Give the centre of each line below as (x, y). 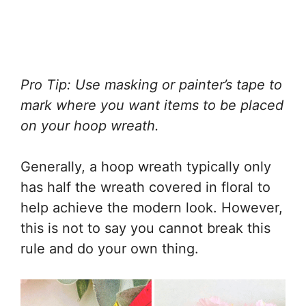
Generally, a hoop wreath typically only (146, 166)
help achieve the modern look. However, (152, 207)
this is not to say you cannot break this (145, 228)
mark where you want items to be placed (152, 105)
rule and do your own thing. (110, 248)
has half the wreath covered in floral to (145, 187)
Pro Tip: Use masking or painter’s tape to (151, 84)
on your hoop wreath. (90, 125)
